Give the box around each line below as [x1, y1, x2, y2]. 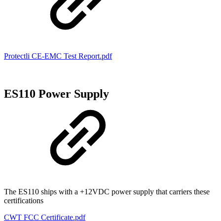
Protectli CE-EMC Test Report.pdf [4, 51, 112, 60]
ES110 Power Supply [4, 87, 109, 100]
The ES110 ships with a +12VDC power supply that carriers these [4, 187, 210, 196]
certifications [4, 196, 43, 205]
